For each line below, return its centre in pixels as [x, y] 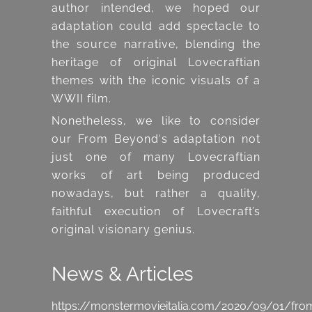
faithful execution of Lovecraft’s [156, 212]
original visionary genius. [123, 230]
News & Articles [123, 274]
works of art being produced [156, 175]
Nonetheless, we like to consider [156, 121]
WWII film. [81, 99]
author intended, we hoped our [156, 8]
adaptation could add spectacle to [156, 26]
